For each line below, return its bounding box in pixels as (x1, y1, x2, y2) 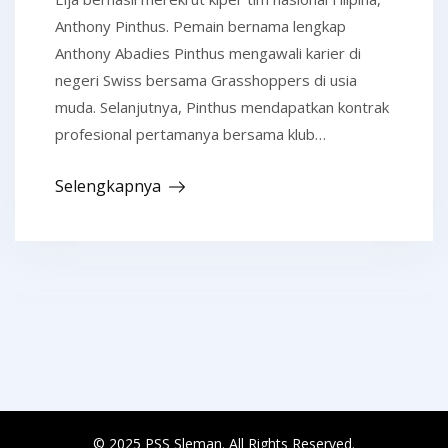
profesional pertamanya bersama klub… (55, 124, 326, 145)
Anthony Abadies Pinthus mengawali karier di (55, 43, 361, 64)
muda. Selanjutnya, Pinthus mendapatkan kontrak (55, 97, 389, 118)
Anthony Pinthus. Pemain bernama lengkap (55, 16, 346, 37)
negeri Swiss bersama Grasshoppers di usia (55, 70, 357, 91)
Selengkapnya (55, 175, 161, 198)
